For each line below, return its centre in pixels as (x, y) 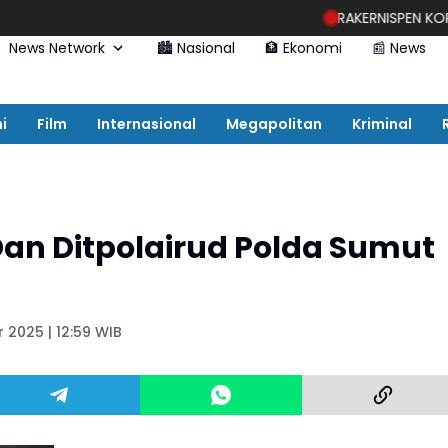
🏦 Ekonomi (303, 47)
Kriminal (382, 123)
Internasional (146, 123)
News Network (56, 47)
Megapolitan (274, 123)
